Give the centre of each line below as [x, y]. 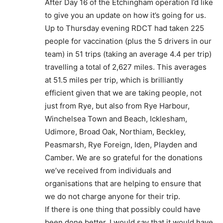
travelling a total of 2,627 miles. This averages [126, 67]
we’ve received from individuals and [108, 170]
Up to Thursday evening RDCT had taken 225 [124, 28]
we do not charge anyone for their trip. [112, 196]
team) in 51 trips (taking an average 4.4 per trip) [128, 54]
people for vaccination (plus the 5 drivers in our [128, 41]
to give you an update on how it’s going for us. [125, 15]
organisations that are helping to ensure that [123, 183]
